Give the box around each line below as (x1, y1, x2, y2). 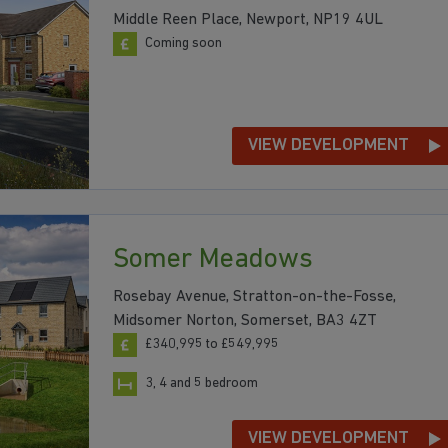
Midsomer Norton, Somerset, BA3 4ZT (113, 313, 377, 330)
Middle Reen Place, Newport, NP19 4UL (113, 11, 383, 28)
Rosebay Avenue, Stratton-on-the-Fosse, (113, 289, 396, 306)
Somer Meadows (113, 246, 313, 275)
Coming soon (145, 35, 222, 51)
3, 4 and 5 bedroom (145, 376, 258, 392)
